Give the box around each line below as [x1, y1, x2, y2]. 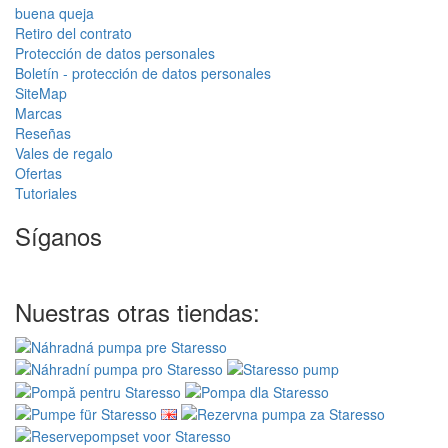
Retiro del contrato [15, 22, 132, 43]
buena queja [15, 2, 94, 23]
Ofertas [15, 162, 62, 183]
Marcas [15, 102, 62, 123]
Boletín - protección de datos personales [15, 62, 271, 83]
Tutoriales [15, 182, 77, 203]
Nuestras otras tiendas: [15, 293, 260, 329]
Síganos [15, 217, 102, 253]
